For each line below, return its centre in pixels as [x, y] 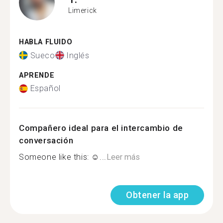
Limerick [83, 10]
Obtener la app [157, 195]
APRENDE [37, 75]
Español [45, 88]
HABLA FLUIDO [46, 42]
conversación [46, 140]
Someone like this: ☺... [63, 157]
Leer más [123, 157]
